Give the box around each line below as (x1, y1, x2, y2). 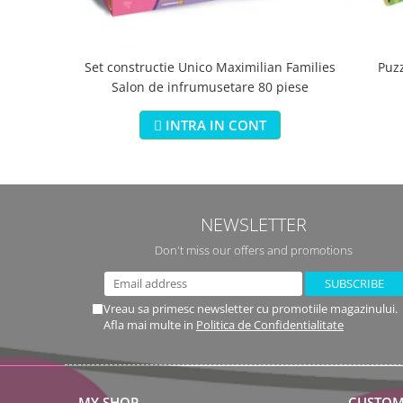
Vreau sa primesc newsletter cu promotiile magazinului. (103, 300, 398, 317)
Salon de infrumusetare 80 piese (112, 78, 309, 95)
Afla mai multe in (103, 317, 196, 333)
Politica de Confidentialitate (196, 317, 344, 333)
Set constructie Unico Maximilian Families (85, 58, 336, 76)
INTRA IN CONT (166, 116, 266, 134)
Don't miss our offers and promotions (155, 242, 353, 258)
